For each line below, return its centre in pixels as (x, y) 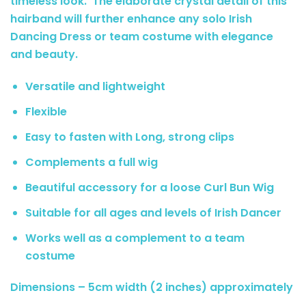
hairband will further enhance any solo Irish (131, 18)
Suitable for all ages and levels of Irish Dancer (153, 212)
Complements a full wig (92, 162)
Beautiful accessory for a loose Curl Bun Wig (150, 187)
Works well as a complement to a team (135, 238)
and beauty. (44, 54)
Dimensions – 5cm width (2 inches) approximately (152, 288)
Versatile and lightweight (95, 86)
